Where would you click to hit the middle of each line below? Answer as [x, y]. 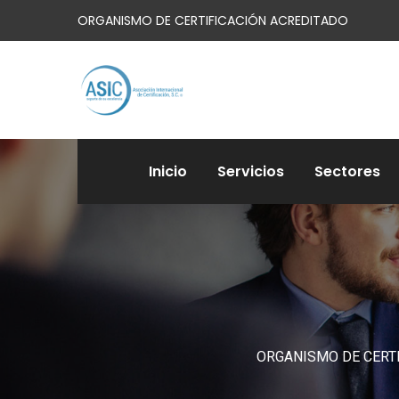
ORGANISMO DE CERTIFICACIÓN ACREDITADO [213, 20]
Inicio [168, 171]
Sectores [347, 171]
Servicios [251, 171]
